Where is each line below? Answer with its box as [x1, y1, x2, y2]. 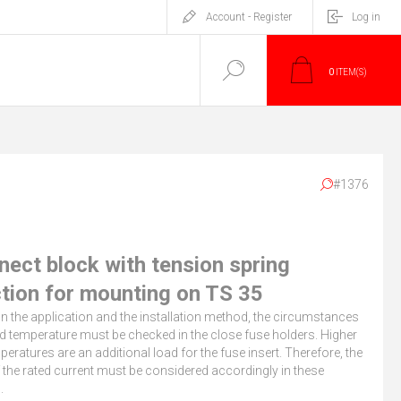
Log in [352, 11, 380, 23]
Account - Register [206, 11, 292, 23]
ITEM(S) [334, 67, 367, 77]
